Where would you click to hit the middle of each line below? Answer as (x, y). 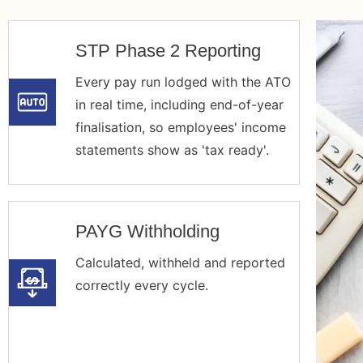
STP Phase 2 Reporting (168, 50)
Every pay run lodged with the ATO (183, 81)
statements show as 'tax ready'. (172, 149)
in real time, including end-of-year (179, 104)
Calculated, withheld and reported (180, 262)
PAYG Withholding (147, 231)
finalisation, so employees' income (180, 127)
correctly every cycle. (141, 285)
